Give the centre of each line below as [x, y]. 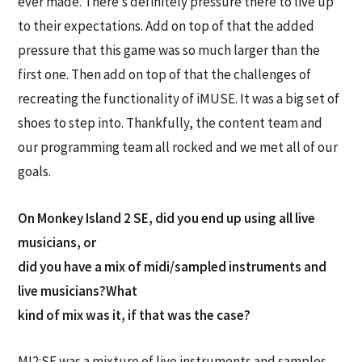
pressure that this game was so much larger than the [169, 51]
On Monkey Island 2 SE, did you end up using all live [167, 218]
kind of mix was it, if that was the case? [135, 315]
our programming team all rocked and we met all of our [178, 147]
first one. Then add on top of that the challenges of [165, 75]
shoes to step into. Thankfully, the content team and [170, 123]
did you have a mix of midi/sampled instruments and [173, 266]
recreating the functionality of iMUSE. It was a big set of [179, 99]
